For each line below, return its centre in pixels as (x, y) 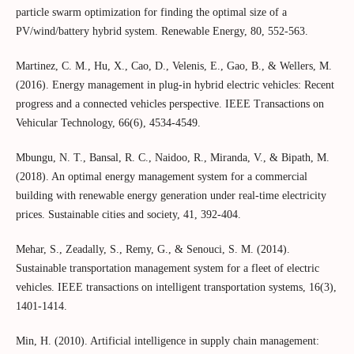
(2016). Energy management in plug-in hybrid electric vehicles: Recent (175, 85)
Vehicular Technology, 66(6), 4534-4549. (108, 123)
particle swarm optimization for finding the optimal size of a (151, 13)
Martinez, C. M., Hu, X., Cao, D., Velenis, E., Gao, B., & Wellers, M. (173, 66)
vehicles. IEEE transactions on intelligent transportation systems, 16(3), (176, 288)
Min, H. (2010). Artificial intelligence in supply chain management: (167, 341)
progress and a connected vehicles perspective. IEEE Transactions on (169, 104)
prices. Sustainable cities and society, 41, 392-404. (128, 215)
